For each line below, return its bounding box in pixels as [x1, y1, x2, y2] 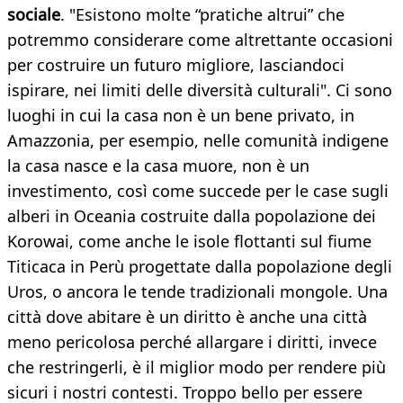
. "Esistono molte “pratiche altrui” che [60, 4, 345, 26]
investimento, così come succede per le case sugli [7, 180, 389, 202]
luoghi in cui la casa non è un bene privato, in [7, 104, 354, 127]
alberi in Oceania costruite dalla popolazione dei [7, 205, 376, 228]
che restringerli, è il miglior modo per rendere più [7, 356, 386, 379]
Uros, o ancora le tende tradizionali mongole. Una [7, 281, 388, 303]
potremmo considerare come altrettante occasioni [7, 29, 393, 51]
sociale [7, 4, 60, 26]
